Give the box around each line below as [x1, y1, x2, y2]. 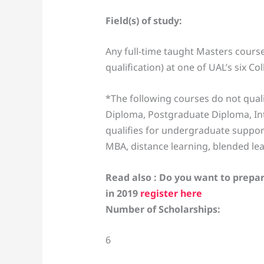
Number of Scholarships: [105, 202, 220, 216]
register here [140, 186, 202, 200]
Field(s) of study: [105, 14, 182, 27]
